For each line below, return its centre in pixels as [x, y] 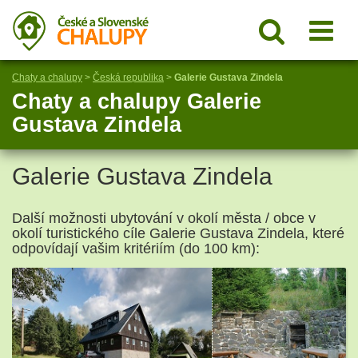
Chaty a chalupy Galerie [137, 101]
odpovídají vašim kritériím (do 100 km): [136, 249]
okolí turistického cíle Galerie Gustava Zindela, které [178, 233]
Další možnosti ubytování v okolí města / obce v [164, 218]
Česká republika [128, 78]
